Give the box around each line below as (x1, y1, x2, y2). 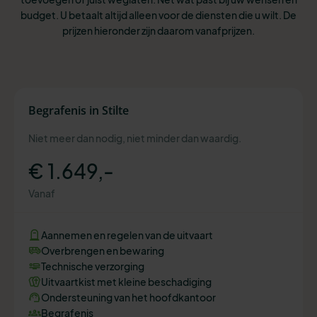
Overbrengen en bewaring (41, 244, 164, 258)
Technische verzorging (41, 260, 144, 273)
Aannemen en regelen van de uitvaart (41, 229, 213, 242)
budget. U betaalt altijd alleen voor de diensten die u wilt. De (21, 8, 296, 22)
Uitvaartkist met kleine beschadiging (41, 275, 212, 289)
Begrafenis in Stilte (28, 103, 129, 119)
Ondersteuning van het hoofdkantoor (41, 291, 216, 304)
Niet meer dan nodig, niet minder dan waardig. (28, 132, 241, 145)
